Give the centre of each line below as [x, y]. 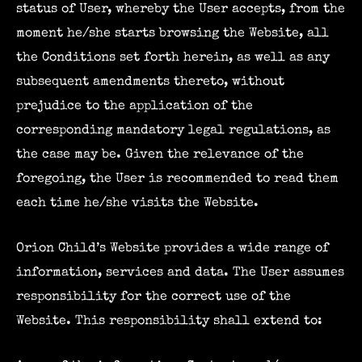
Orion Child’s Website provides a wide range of [173, 249]
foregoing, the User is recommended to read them [177, 179]
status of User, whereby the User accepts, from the [181, 9]
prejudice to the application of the [135, 106]
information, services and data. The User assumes [180, 273]
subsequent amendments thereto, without [150, 82]
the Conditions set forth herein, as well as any [173, 57]
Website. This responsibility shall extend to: [169, 322]
